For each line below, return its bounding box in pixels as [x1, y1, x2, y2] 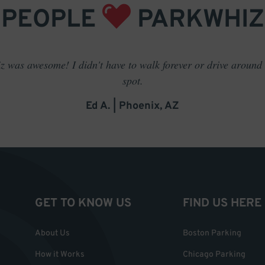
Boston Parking [183, 228, 241, 238]
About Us [35, 228, 70, 238]
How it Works [35, 249, 85, 260]
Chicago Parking [183, 249, 245, 260]
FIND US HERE [183, 195, 261, 211]
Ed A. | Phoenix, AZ [86, 99, 179, 113]
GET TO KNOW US [35, 195, 131, 211]
